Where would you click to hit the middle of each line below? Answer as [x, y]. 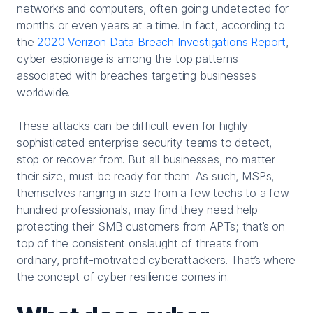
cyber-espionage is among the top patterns [128, 58]
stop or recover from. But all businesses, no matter [146, 159]
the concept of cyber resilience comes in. [123, 276]
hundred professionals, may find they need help [137, 209]
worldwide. [44, 92]
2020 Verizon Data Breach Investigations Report [162, 42]
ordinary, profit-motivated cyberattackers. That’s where [156, 260]
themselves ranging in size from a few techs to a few [153, 192]
